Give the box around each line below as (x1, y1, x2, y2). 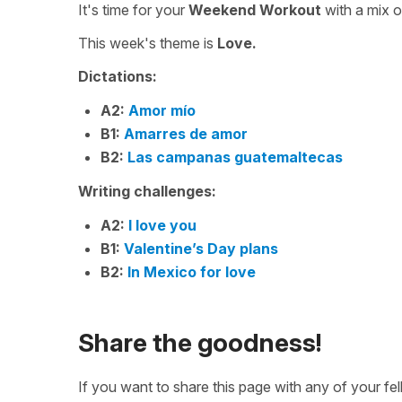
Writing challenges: (78, 182, 216, 200)
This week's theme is (78, 34, 217, 52)
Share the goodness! (78, 328, 322, 359)
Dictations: (78, 67, 157, 85)
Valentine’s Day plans (124, 240, 278, 258)
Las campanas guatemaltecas (127, 148, 343, 166)
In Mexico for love (127, 263, 256, 281)
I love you (128, 216, 197, 234)
